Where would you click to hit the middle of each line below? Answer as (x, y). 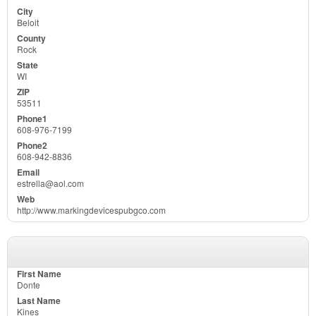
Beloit (28, 22)
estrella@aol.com (50, 183)
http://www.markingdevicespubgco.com (91, 209)
